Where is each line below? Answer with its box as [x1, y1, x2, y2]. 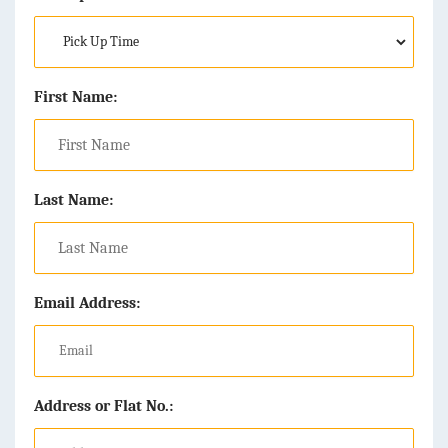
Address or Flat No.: [34, 396, 173, 415]
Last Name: [34, 190, 113, 209]
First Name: [34, 87, 117, 106]
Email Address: [34, 293, 140, 312]
